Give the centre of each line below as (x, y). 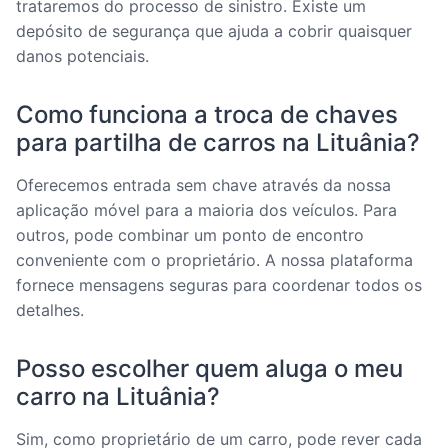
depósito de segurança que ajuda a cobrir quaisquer (214, 31)
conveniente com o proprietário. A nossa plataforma (214, 260)
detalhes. (50, 310)
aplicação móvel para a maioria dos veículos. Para (206, 210)
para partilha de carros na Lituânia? (218, 143)
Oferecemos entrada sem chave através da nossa (203, 185)
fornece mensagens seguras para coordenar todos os (219, 285)
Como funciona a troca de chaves (207, 115)
